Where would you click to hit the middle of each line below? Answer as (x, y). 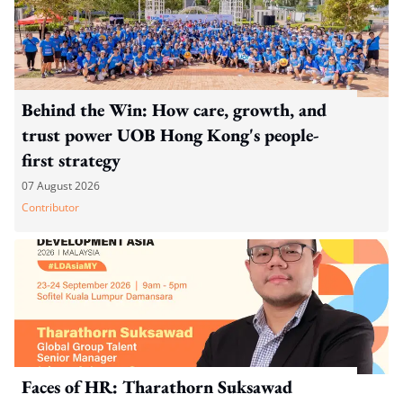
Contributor (50, 207)
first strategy (71, 160)
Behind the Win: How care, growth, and (174, 109)
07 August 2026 (61, 185)
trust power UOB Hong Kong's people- (170, 134)
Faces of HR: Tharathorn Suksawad (157, 386)
